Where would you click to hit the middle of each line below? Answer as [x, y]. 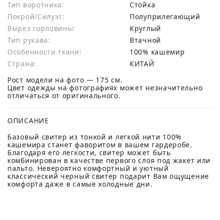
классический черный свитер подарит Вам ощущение [108, 176]
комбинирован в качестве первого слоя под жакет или [109, 160]
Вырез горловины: [42, 28]
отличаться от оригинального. [64, 96]
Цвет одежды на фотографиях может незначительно [105, 88]
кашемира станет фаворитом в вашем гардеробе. [100, 145]
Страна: [22, 64]
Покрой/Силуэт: [36, 16]
